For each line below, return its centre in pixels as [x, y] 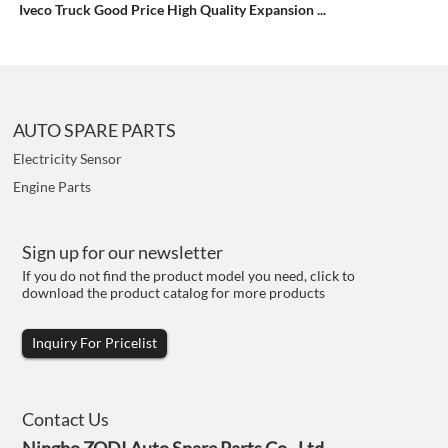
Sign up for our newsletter [123, 252]
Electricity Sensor [68, 158]
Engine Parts [52, 186]
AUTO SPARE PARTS [95, 129]
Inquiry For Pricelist [95, 343]
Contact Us [66, 419]
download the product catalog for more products [174, 293]
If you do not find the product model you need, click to [189, 276]
